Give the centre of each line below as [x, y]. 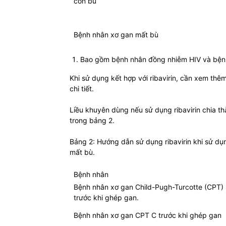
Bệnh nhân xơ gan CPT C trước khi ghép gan [148, 215]
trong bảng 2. [92, 121]
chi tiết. [82, 89]
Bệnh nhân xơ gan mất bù [116, 35]
